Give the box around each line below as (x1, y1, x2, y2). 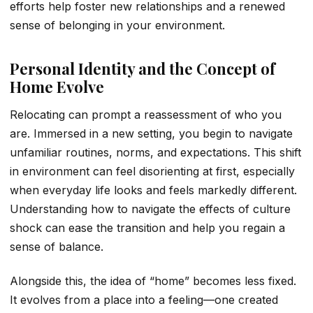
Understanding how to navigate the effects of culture (10, 201, 291, 216)
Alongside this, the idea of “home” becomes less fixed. (10, 274, 296, 289)
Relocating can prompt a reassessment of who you (10, 107, 282, 122)
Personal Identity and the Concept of (10, 58, 275, 80)
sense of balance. (10, 239, 103, 254)
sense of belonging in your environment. (10, 18, 225, 33)
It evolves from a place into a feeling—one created (10, 293, 278, 307)
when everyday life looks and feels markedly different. (10, 182, 297, 197)
